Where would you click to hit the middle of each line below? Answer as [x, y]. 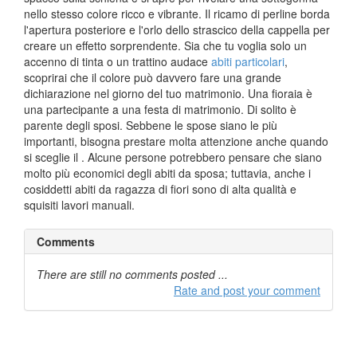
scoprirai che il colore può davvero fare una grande [153, 77]
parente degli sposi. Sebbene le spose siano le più [151, 125]
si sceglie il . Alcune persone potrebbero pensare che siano [173, 157]
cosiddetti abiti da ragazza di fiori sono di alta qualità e [160, 188]
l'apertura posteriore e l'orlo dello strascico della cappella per [177, 29]
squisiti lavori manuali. [79, 204]
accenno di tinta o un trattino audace [118, 61]
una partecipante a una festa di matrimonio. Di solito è [160, 109]
